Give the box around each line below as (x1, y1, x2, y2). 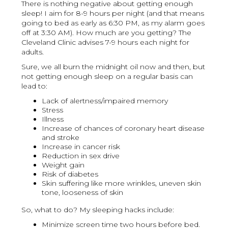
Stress (42, 105, 64, 115)
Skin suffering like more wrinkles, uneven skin (42, 179, 202, 188)
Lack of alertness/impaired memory (42, 96, 168, 106)
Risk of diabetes (42, 169, 99, 179)
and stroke (42, 133, 80, 142)
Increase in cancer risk (42, 142, 121, 152)
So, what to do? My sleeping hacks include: (21, 205, 175, 215)
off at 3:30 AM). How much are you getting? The (21, 28, 192, 38)
